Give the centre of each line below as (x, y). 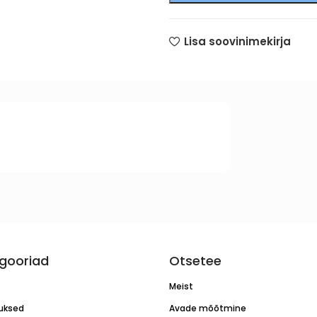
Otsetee (195, 261)
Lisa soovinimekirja (237, 42)
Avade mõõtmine (207, 308)
